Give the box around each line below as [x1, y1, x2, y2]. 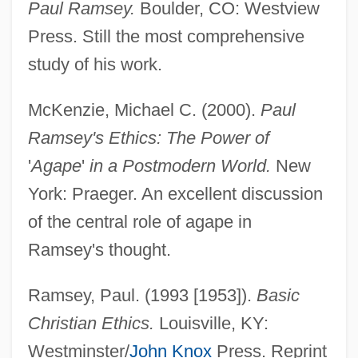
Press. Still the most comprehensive [27, 26, 304, 46]
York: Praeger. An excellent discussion [27, 183, 323, 204]
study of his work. [27, 54, 162, 74]
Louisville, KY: [153, 312, 268, 333]
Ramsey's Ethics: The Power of [27, 127, 269, 148]
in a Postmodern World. [89, 155, 271, 176]
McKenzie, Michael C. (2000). [27, 99, 261, 120]
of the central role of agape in [27, 211, 252, 232]
